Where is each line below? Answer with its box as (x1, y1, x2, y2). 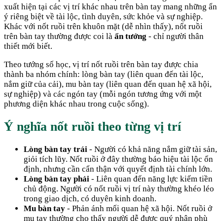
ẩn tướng (114, 31, 147, 41)
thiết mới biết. (4, 41, 52, 51)
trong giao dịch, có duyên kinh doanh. (24, 194, 156, 204)
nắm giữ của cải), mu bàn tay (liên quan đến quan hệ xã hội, (4, 79, 212, 89)
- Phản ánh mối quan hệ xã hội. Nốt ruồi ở (65, 204, 212, 214)
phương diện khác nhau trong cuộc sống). (4, 99, 149, 109)
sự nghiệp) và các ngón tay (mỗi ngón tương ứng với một (4, 89, 202, 99)
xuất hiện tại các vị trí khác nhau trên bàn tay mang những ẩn (4, 1, 217, 11)
